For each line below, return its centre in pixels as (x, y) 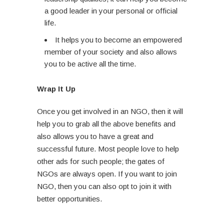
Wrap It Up (56, 89)
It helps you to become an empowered (118, 40)
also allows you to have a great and (95, 136)
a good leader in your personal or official (111, 11)
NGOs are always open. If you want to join (107, 174)
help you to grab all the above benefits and (106, 124)
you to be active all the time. (90, 64)
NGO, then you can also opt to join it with (104, 186)
